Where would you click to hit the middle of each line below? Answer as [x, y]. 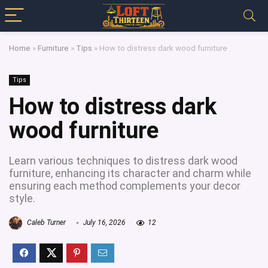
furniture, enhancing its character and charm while [130, 173]
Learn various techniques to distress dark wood [123, 161]
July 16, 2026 [103, 223]
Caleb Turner [45, 223]
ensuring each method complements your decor [125, 186]
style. [22, 198]
